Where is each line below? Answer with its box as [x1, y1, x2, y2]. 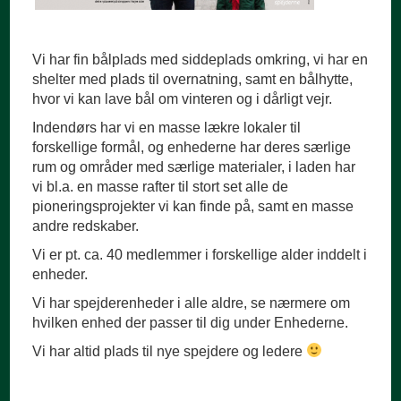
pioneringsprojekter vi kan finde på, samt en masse [32, 198, 354, 214]
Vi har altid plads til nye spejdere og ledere [32, 343, 307, 359]
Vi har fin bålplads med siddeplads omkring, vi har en [32, 51, 369, 67]
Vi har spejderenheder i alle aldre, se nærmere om [32, 294, 351, 311]
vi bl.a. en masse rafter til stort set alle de [32, 178, 289, 194]
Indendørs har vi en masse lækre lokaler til [32, 119, 302, 135]
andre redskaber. [32, 218, 143, 234]
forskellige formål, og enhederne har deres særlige [32, 139, 352, 155]
